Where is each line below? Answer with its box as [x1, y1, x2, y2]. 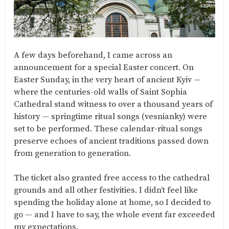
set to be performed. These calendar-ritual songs [14, 124, 202, 135]
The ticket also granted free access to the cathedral [14, 173, 210, 184]
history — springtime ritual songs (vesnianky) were [14, 111, 207, 123]
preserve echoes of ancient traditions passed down [14, 136, 209, 147]
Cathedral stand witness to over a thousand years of [14, 99, 213, 110]
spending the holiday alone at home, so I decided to [14, 197, 211, 209]
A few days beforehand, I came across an [14, 50, 172, 61]
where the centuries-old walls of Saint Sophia [14, 87, 187, 98]
